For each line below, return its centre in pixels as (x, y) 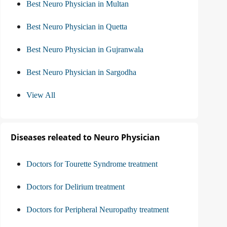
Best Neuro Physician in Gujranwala (85, 50)
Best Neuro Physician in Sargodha (81, 72)
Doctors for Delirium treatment (75, 187)
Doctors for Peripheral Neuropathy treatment (98, 210)
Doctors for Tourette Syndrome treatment (92, 164)
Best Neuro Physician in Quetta (77, 27)
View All (41, 95)
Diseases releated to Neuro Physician (85, 138)
